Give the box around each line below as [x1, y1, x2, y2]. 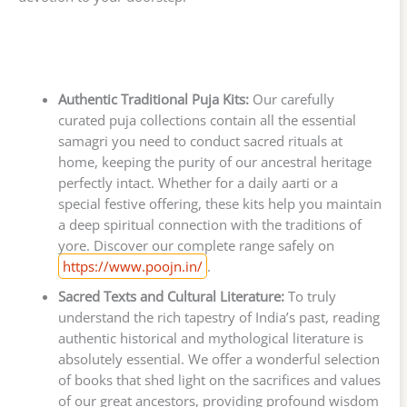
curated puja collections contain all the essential [57, 111, 356, 130]
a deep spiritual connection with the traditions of [57, 215, 362, 234]
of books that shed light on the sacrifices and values [57, 371, 381, 390]
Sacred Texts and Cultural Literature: [57, 287, 284, 306]
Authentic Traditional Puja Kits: [57, 90, 249, 109]
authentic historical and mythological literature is [57, 329, 363, 348]
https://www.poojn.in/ [62, 257, 203, 276]
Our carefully [248, 90, 334, 109]
